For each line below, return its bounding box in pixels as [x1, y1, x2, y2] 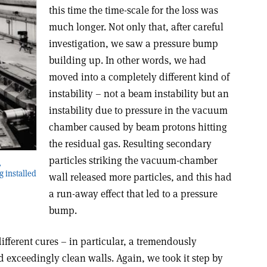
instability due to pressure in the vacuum [48, 104, 228, 117]
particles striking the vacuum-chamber [48, 154, 218, 167]
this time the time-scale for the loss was [48, 4, 218, 17]
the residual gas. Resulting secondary [48, 137, 212, 150]
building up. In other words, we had [48, 54, 206, 67]
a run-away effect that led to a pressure [48, 187, 218, 200]
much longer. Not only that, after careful [48, 20, 223, 33]
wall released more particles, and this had [48, 170, 232, 184]
